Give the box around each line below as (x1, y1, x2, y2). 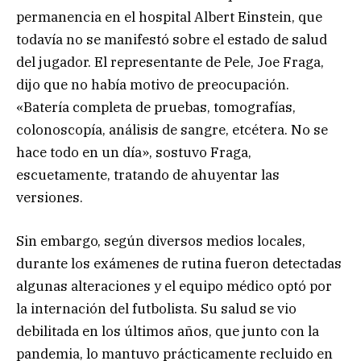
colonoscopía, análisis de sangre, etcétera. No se (16, 120, 328, 139)
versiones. (16, 188, 83, 206)
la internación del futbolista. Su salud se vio (16, 300, 297, 318)
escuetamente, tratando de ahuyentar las (16, 165, 280, 184)
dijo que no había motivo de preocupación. (16, 75, 289, 93)
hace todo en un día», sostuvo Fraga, (16, 143, 251, 161)
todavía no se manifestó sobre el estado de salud (16, 30, 327, 48)
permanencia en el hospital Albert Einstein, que (16, 7, 322, 26)
